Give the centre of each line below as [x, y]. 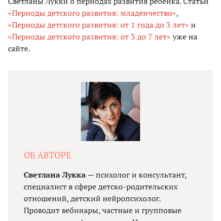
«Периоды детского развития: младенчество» [92, 13]
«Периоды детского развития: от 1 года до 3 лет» [98, 24]
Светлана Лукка [55, 174]
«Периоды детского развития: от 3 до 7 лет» [89, 36]
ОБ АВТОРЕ [47, 155]
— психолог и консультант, [136, 174]
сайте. [19, 48]
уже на [184, 36]
